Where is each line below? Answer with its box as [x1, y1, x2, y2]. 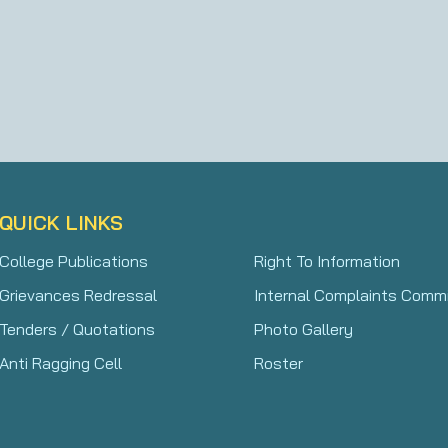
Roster [254, 352, 303, 373]
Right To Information [254, 250, 400, 271]
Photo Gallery [254, 318, 353, 339]
